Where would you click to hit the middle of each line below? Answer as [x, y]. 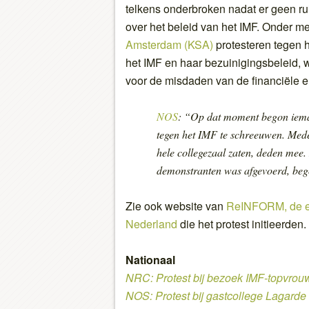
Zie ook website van [176, 206]
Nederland [151, 223]
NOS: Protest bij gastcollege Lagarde [216, 295]
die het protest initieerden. [242, 223]
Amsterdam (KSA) [169, 44]
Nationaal [150, 259]
